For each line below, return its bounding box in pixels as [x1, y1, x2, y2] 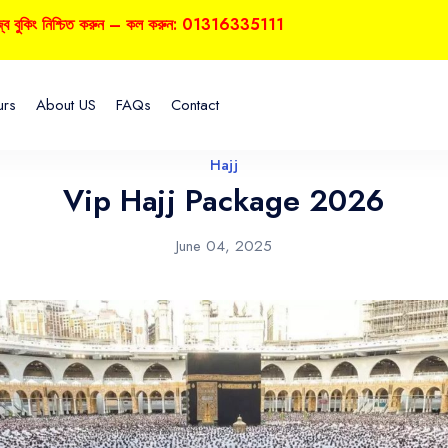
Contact [171, 94, 219, 116]
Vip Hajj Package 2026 [63, 179, 385, 222]
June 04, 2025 [176, 235, 272, 257]
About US [36, 94, 96, 116]
